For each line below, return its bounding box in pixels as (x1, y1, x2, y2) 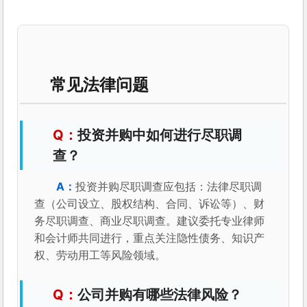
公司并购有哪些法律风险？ (77, 286, 243, 303)
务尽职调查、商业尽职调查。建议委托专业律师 (34, 213, 265, 228)
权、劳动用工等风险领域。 (34, 247, 167, 262)
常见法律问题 (50, 74, 149, 95)
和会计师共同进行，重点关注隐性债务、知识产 (34, 230, 265, 245)
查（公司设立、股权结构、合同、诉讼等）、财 (34, 196, 265, 210)
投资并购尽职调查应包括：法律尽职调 (75, 179, 262, 193)
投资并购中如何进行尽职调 (77, 126, 243, 143)
